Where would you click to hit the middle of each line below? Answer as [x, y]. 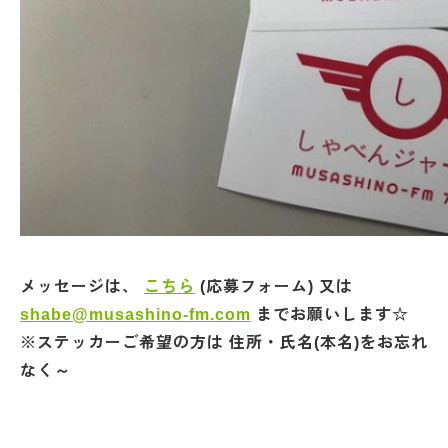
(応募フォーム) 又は [274, 286]
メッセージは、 [82, 286]
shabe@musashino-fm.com [135, 314]
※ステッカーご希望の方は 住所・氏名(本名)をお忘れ [224, 342]
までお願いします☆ [330, 314]
